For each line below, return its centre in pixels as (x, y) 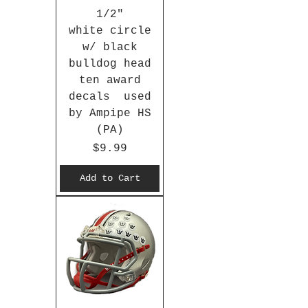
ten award (110, 81)
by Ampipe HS (110, 114)
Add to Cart (110, 178)
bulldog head (110, 64)
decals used (110, 97)
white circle (110, 31)
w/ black (110, 48)
